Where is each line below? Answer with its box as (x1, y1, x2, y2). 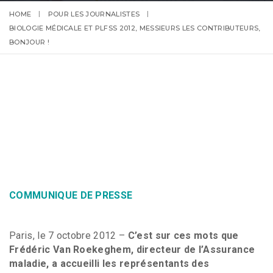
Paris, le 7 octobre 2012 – (9, 230, 128, 241)
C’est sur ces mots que (127, 230, 239, 241)
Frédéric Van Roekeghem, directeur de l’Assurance (9, 244, 255, 255)
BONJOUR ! (9, 38, 49, 46)
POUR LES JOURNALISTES (48, 10, 140, 18)
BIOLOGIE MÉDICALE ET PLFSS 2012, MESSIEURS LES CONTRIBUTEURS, (9, 24, 261, 32)
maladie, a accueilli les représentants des (9, 258, 210, 269)
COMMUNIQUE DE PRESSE (9, 190, 133, 201)
